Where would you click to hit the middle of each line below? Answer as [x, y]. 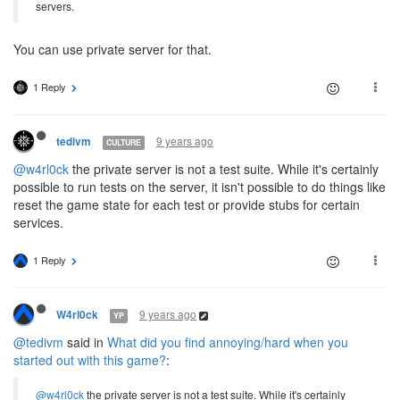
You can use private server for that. [112, 50]
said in [85, 342]
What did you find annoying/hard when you [228, 342]
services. [38, 223]
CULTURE [124, 142]
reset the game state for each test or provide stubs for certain [187, 205]
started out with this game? [90, 360]
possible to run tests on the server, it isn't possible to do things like [200, 187]
